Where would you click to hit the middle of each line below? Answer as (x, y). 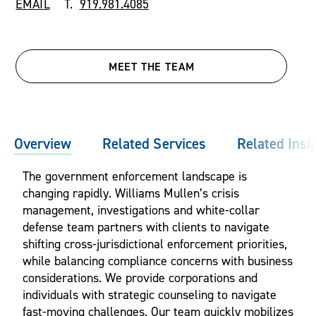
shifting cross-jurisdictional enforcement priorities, (155, 244)
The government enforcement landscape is (135, 176)
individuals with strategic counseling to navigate (150, 295)
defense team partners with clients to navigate (146, 227)
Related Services (154, 144)
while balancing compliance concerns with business (158, 261)
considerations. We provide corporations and (140, 278)
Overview (43, 144)
